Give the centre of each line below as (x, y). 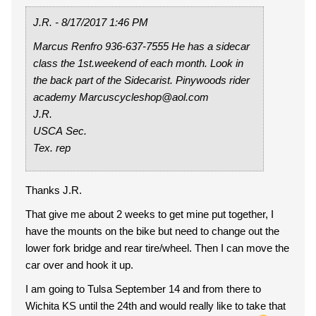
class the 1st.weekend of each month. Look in (138, 63)
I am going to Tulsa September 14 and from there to (143, 289)
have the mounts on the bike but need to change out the (152, 231)
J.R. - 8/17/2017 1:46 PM (129, 22)
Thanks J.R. (54, 190)
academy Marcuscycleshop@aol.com (144, 97)
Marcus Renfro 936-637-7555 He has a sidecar (102, 46)
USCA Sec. (60, 131)
